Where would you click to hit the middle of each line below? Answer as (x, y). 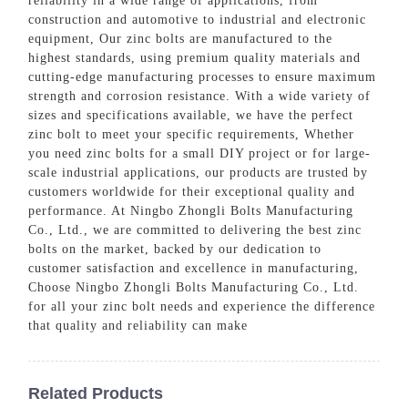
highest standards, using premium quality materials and (195, 57)
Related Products (96, 393)
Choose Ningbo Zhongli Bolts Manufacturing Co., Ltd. (194, 287)
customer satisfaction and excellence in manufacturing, (194, 268)
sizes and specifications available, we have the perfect (191, 115)
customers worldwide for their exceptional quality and (192, 191)
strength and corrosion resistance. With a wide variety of (200, 96)
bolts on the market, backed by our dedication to (175, 249)
